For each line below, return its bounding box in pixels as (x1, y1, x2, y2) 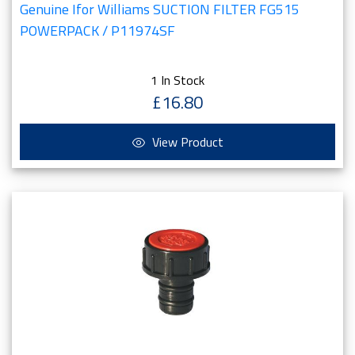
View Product (148, 132, 223, 151)
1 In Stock (151, 71, 204, 90)
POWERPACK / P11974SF (20, 20, 175, 41)
